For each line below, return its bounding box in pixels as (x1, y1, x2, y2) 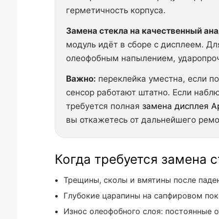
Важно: (66, 74, 96, 84)
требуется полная (66, 101, 142, 111)
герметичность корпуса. (66, 5, 166, 15)
